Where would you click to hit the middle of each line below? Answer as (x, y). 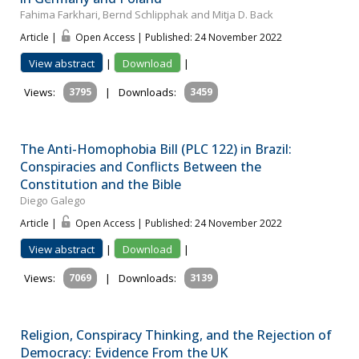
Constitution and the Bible (101, 185)
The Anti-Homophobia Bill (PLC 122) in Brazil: (156, 149)
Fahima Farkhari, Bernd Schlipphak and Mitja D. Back (147, 15)
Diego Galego (53, 201)
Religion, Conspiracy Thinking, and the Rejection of (176, 335)
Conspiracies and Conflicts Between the (141, 167)
